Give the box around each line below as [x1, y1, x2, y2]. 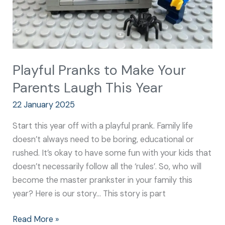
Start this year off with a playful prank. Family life [13, 120, 193, 131]
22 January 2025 [13, 99, 75, 110]
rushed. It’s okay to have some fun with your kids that [13, 147, 212, 158]
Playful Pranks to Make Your [13, 61, 186, 79]
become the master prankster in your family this [13, 174, 193, 185]
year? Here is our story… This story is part [13, 188, 166, 199]
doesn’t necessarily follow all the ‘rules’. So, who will [13, 161, 202, 172]
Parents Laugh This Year [13, 78, 163, 96]
